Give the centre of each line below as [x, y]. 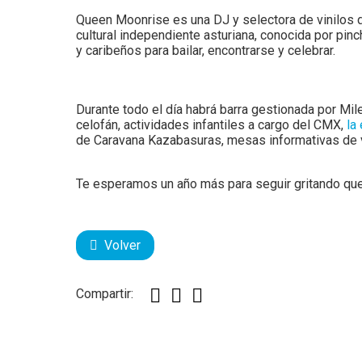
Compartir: [105, 294]
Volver [123, 245]
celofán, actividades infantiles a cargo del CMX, [212, 125]
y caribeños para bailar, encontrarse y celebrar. [208, 51]
